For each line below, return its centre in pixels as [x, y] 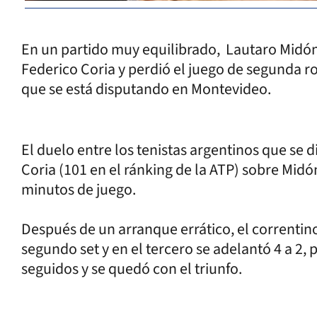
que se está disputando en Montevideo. [146, 89]
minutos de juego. [79, 189]
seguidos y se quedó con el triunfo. [132, 269]
